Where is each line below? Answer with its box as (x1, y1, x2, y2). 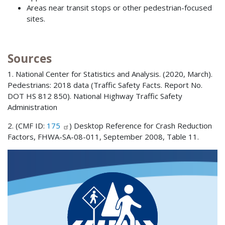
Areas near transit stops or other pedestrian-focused (26, 3, 212, 13)
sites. (26, 14, 45, 24)
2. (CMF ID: (8, 120, 47, 131)
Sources (8, 51, 52, 67)
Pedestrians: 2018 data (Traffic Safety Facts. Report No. (8, 79, 202, 90)
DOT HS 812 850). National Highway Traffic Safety (8, 90, 182, 101)
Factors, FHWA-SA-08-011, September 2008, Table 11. (8, 131, 199, 142)
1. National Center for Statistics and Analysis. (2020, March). (8, 68, 212, 79)
